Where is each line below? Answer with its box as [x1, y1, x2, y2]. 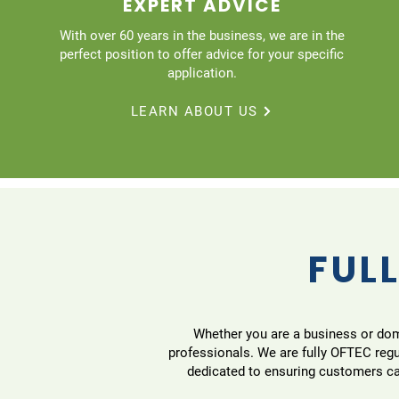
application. [167, 64, 237, 81]
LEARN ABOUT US [130, 102, 258, 119]
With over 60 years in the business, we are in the [59, 27, 345, 44]
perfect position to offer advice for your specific [60, 45, 344, 62]
